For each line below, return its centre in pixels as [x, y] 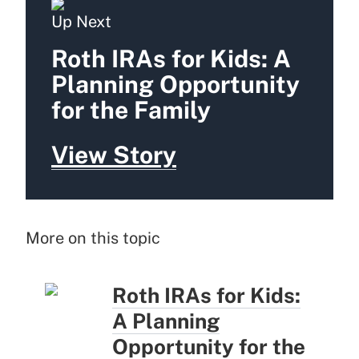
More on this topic [93, 238]
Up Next [81, 22]
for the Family [131, 110]
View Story [114, 155]
